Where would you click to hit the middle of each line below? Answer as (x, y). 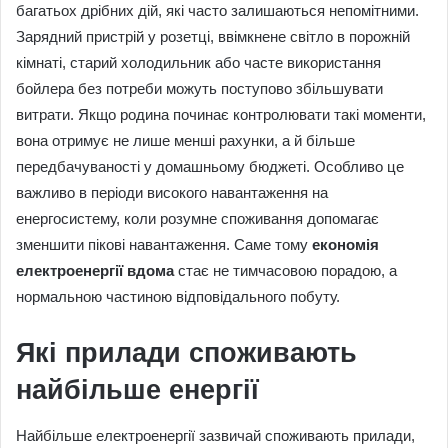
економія (345, 245)
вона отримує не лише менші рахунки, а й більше (185, 141)
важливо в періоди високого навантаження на (172, 193)
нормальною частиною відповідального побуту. (178, 297)
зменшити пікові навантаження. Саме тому (164, 245)
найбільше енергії (137, 390)
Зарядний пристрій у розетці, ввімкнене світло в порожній (213, 37)
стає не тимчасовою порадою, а (285, 271)
